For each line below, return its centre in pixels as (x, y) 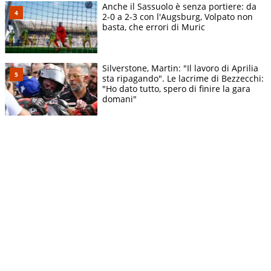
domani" (119, 99)
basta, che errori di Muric (154, 27)
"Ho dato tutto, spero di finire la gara (176, 89)
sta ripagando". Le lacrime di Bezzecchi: (183, 79)
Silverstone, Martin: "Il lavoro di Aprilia (180, 68)
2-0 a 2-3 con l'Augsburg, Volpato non (178, 17)
